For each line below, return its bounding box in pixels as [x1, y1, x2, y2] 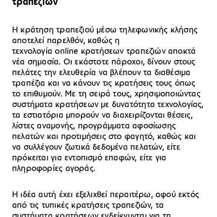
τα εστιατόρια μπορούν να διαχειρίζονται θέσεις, [12, 110, 193, 120]
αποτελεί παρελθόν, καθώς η [12, 36, 120, 46]
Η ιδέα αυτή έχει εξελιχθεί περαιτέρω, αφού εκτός [12, 190, 200, 200]
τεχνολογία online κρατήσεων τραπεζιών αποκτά [12, 46, 196, 56]
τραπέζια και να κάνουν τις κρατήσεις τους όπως [12, 78, 196, 88]
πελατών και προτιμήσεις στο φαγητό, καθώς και [12, 132, 196, 141]
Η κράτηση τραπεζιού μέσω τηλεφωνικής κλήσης [12, 25, 198, 35]
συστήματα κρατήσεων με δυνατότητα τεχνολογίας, [12, 100, 204, 109]
